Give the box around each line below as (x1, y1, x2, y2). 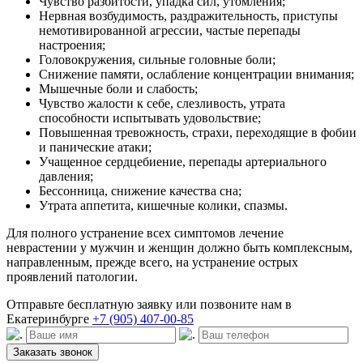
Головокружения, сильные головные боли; (39, 52, 275, 66)
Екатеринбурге (6, 311, 92, 326)
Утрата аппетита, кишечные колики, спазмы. (39, 198, 288, 212)
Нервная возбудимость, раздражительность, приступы (39, 8, 338, 23)
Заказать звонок (13, 345, 92, 358)
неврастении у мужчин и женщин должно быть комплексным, (6, 240, 352, 254)
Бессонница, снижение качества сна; (39, 183, 241, 198)
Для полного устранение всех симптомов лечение (6, 225, 284, 240)
